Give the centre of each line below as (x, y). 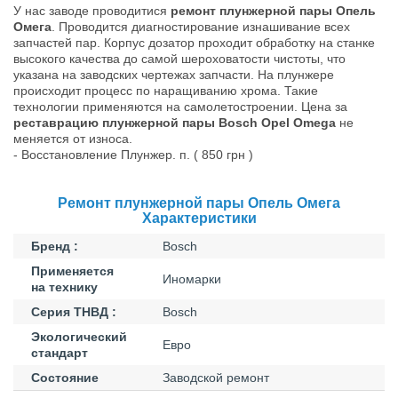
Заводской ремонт (216, 377)
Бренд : (55, 246)
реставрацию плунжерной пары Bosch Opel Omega (175, 122)
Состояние (65, 377)
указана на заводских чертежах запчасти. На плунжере (174, 74)
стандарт (60, 352)
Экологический (79, 336)
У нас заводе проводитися (92, 10)
